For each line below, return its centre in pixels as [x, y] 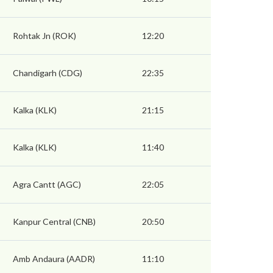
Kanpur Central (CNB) [54, 222]
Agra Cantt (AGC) [47, 185]
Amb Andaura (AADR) [54, 259]
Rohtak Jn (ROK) [44, 36]
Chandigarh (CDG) [48, 73]
